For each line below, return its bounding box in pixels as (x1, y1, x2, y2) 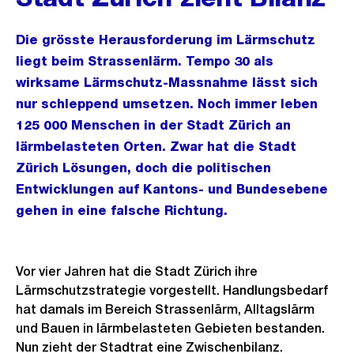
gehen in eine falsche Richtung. (16, 203, 228, 218)
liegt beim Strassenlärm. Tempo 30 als (16, 54, 273, 69)
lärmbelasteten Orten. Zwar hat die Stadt (16, 139, 296, 154)
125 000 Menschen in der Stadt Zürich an (16, 118, 291, 133)
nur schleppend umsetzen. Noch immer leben (16, 96, 318, 111)
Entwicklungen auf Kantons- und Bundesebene (16, 182, 328, 197)
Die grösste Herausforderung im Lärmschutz (16, 32, 315, 47)
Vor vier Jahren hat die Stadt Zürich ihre (16, 264, 258, 279)
